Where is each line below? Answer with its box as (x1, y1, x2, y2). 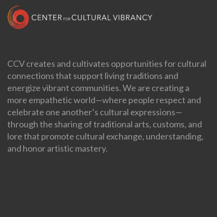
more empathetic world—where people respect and (7, 94, 201, 105)
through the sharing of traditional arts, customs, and (7, 118, 202, 129)
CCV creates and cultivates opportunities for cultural (7, 58, 206, 69)
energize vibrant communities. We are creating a (7, 82, 189, 93)
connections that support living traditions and (7, 70, 178, 81)
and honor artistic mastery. (7, 142, 108, 154)
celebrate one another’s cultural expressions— (7, 106, 182, 117)
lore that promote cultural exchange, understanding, (7, 130, 203, 141)
